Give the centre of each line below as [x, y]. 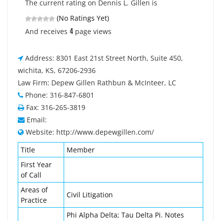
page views [92, 31]
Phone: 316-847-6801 [60, 95]
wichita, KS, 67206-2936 [57, 70]
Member [81, 150]
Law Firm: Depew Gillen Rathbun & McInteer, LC [97, 83]
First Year [36, 165]
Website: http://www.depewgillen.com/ [90, 132]
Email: [37, 120]
